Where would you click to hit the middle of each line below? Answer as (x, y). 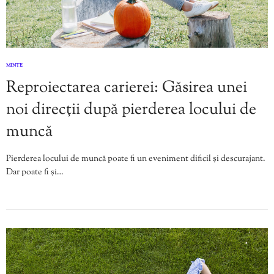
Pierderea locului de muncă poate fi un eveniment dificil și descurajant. (136, 159)
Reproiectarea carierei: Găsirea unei (127, 87)
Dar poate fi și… (35, 172)
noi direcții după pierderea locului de (131, 109)
